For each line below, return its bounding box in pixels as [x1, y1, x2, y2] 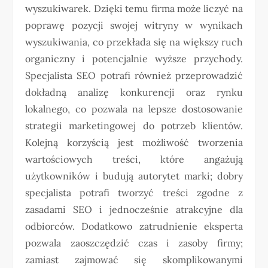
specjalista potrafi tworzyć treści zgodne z [25, 187, 243, 199]
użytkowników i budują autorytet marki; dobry [25, 170, 243, 182]
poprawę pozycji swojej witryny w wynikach [25, 19, 243, 32]
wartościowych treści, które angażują [25, 153, 243, 166]
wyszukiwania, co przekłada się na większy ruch [25, 36, 243, 48]
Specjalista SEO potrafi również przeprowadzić [25, 69, 243, 82]
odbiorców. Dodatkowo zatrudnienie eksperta [25, 220, 243, 233]
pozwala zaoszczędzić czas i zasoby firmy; [25, 237, 243, 249]
